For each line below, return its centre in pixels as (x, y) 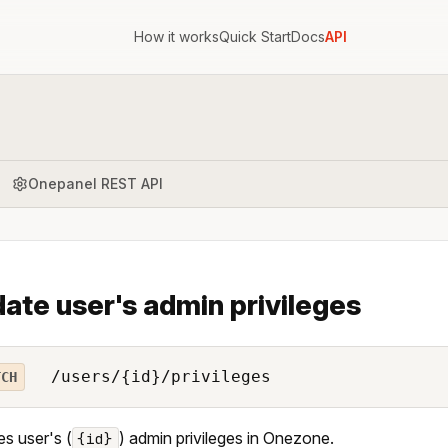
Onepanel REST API (95, 183)
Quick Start (254, 36)
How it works (176, 36)
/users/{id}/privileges (155, 376)
